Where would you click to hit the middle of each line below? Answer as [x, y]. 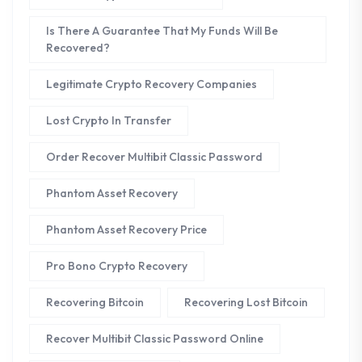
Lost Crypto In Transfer [109, 121]
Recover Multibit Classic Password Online [155, 339]
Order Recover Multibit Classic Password [154, 157]
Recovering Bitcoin [95, 303]
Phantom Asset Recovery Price [126, 230]
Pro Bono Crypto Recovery [117, 266]
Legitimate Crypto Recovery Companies [152, 84]
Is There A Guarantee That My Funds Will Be [162, 31]
